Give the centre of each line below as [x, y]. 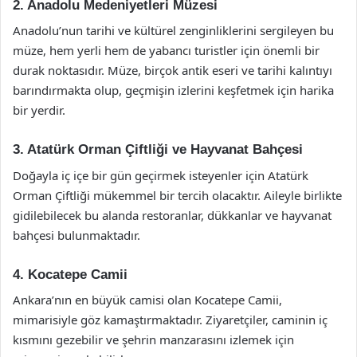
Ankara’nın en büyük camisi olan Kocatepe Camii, [147, 300]
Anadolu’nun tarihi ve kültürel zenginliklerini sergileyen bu [173, 30]
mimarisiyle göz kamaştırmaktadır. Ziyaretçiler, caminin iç [170, 320]
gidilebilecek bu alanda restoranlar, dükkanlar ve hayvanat [172, 215]
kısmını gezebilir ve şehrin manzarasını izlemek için [153, 339]
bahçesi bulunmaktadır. [76, 235]
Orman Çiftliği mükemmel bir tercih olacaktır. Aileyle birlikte [177, 195]
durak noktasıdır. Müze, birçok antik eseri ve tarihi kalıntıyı [173, 70]
